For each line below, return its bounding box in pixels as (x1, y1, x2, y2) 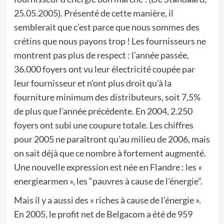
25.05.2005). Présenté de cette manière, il (13, 7, 173, 18)
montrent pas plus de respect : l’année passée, (13, 49, 189, 60)
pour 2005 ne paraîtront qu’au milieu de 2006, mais (13, 133, 210, 144)
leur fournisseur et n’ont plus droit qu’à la (13, 77, 171, 88)
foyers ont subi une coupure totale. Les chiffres (13, 119, 193, 130)
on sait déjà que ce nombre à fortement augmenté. (13, 147, 206, 158)
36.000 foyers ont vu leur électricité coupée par (13, 63, 195, 74)
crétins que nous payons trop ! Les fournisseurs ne (13, 35, 206, 46)
